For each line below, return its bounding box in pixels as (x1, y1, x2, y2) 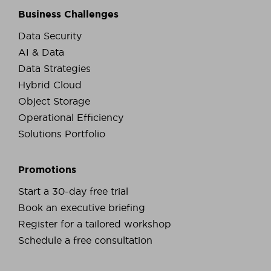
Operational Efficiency (18, 111, 123, 123)
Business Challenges (18, 8, 119, 19)
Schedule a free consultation (18, 234, 152, 246)
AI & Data (18, 46, 64, 57)
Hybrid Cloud (18, 79, 82, 90)
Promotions (18, 163, 76, 175)
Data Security (18, 30, 82, 41)
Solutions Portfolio (18, 128, 105, 139)
